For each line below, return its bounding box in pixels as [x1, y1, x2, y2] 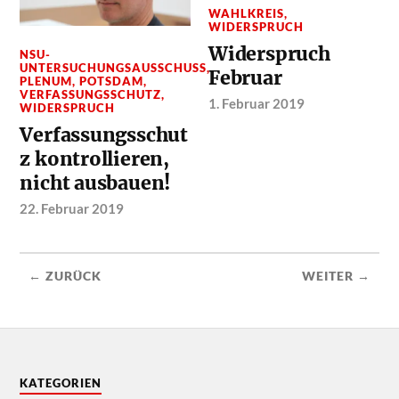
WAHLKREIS [208, 6, 285, 21]
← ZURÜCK [28, 268, 102, 283]
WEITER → [301, 268, 370, 283]
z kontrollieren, [20, 146, 170, 171]
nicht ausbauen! [20, 170, 171, 195]
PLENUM [20, 73, 73, 88]
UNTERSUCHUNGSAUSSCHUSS [20, 60, 208, 75]
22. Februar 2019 [20, 199, 125, 216]
